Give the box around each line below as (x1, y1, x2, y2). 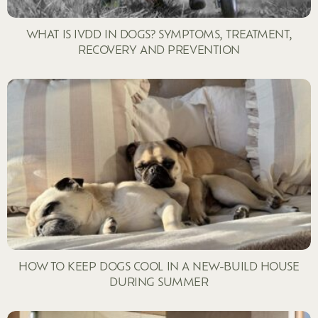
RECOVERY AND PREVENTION (78, 41, 240, 57)
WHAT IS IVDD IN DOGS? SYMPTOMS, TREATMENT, (26, 26, 292, 41)
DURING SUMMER (109, 273, 209, 289)
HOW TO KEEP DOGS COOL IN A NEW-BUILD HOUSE (18, 258, 300, 273)
